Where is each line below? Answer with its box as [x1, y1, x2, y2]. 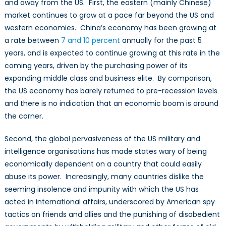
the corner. [4, 111, 43, 122]
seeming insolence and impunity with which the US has [4, 184, 199, 195]
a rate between [4, 35, 61, 46]
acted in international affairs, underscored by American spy [4, 197, 215, 207]
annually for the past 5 [120, 35, 202, 46]
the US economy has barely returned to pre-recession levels [4, 86, 217, 96]
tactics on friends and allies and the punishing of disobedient [4, 209, 220, 220]
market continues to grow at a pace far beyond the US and [4, 10, 214, 21]
